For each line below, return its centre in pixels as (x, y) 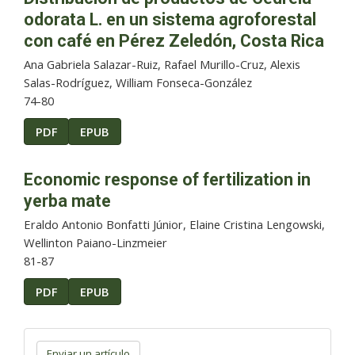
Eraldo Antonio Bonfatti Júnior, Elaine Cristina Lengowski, (174, 224)
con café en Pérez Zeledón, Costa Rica (174, 41)
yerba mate (67, 200)
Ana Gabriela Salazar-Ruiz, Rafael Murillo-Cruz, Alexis (162, 65)
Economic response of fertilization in (167, 179)
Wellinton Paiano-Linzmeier (95, 242)
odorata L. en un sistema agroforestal (170, 20)
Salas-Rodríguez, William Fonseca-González (138, 83)
